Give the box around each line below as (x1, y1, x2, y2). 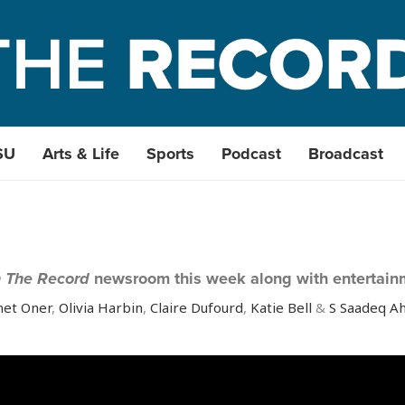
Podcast (221, 142, 281, 165)
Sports (146, 142, 194, 165)
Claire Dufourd (150, 298, 243, 316)
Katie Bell (250, 298, 312, 316)
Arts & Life (42, 142, 119, 165)
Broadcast (308, 142, 383, 165)
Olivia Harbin (59, 298, 143, 316)
